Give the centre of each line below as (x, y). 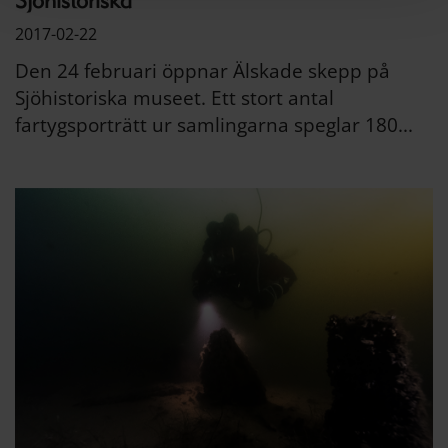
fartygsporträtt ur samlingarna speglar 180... (214, 124)
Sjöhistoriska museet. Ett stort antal (174, 97)
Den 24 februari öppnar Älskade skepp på (202, 70)
